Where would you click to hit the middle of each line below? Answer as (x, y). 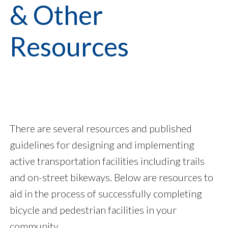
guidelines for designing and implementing (102, 145)
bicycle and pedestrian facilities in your (93, 210)
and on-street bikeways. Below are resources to (111, 177)
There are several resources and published (101, 129)
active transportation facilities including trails (107, 161)
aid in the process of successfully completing (106, 194)
